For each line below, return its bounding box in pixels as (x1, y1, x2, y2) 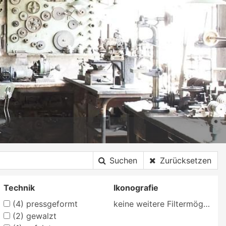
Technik (3, 182, 35, 193)
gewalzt (23, 210, 56, 221)
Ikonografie (114, 182, 159, 193)
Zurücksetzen (160, 155, 211, 165)
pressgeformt (23, 198, 78, 209)
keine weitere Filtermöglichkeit (203, 198, 210, 209)
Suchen (109, 155, 137, 165)
